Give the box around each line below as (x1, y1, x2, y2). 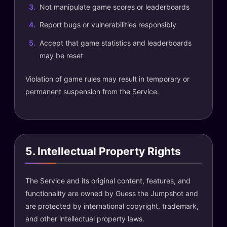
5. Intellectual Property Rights (25, 144, 181, 158)
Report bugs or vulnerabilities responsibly (40, 20, 176, 29)
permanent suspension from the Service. (25, 87, 159, 96)
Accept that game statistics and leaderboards (40, 38, 192, 47)
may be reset (40, 51, 83, 60)
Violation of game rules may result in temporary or (25, 74, 190, 83)
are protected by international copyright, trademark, (25, 202, 199, 210)
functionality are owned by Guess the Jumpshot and (25, 189, 198, 198)
